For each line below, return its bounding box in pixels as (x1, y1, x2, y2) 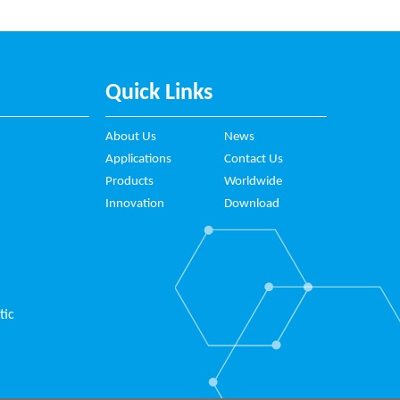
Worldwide (223, 174, 282, 188)
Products (104, 174, 154, 188)
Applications (104, 152, 171, 166)
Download (223, 196, 279, 211)
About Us (104, 129, 156, 144)
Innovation (104, 196, 164, 211)
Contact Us (223, 152, 283, 166)
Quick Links (104, 80, 212, 105)
